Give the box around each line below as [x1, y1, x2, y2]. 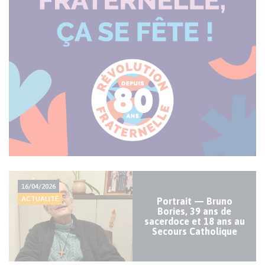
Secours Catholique [151, 225, 237, 237]
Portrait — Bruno [156, 195, 232, 206]
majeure [8, 185, 40, 195]
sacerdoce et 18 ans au [144, 215, 245, 227]
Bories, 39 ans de [157, 205, 231, 216]
